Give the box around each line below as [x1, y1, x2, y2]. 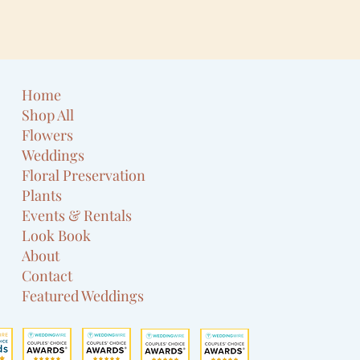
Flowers [22, 125, 74, 145]
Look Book [22, 226, 92, 245]
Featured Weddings [22, 286, 145, 305]
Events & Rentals [22, 206, 133, 225]
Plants [22, 186, 63, 205]
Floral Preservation [22, 166, 146, 185]
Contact [22, 266, 73, 285]
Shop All [22, 105, 75, 125]
